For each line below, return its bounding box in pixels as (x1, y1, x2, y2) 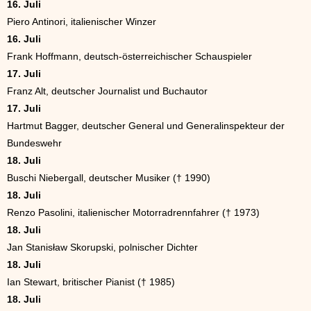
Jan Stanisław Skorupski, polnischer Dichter (7, 242, 198, 253)
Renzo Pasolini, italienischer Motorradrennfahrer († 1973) (7, 207, 260, 219)
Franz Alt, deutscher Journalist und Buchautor (7, 85, 208, 97)
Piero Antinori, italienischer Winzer (7, 16, 156, 28)
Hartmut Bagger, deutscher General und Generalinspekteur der (7, 120, 285, 132)
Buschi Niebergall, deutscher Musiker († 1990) (7, 172, 210, 184)
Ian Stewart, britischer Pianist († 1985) (7, 276, 175, 288)
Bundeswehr (7, 137, 62, 149)
